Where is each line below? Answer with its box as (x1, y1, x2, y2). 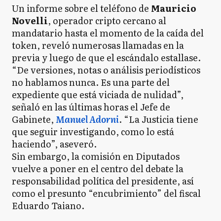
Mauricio (151, 1, 196, 15)
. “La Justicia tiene (119, 112, 198, 126)
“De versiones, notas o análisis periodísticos (12, 63, 200, 76)
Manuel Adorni (56, 112, 119, 126)
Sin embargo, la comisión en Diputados (12, 149, 180, 163)
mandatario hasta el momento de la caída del (12, 26, 204, 39)
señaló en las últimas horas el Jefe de (12, 100, 170, 113)
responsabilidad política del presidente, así (12, 174, 194, 187)
